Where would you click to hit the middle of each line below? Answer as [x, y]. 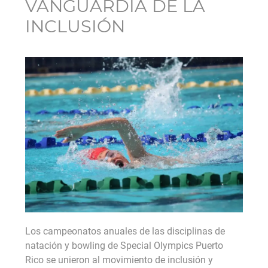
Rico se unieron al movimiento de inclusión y [119, 260]
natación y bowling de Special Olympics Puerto [124, 246]
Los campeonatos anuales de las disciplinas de [125, 232]
